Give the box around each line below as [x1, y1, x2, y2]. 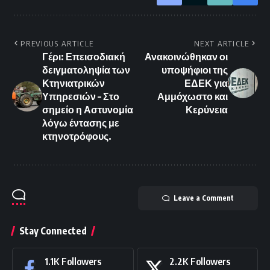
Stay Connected [19, 225, 87, 237]
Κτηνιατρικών [42, 77, 105, 90]
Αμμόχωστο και [157, 90, 228, 103]
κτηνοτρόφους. [42, 130, 111, 143]
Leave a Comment [174, 193, 234, 203]
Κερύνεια [186, 104, 228, 116]
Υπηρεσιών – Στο [42, 90, 119, 103]
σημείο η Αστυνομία [42, 104, 133, 116]
